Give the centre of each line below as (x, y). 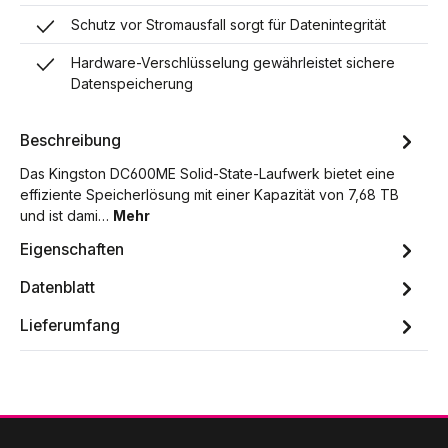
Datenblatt (57, 288)
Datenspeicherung (132, 83)
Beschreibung (70, 141)
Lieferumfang (70, 326)
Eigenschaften (72, 250)
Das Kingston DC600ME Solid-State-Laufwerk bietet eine (207, 173)
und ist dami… (66, 215)
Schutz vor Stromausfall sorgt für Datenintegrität (229, 24)
